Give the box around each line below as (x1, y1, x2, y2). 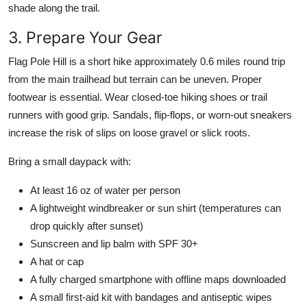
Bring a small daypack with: (8, 155, 131, 167)
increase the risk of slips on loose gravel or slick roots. (8, 126, 250, 138)
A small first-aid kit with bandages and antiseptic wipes (30, 291, 272, 303)
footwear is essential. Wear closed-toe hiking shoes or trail (8, 90, 267, 103)
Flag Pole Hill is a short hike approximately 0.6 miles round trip (8, 55, 285, 67)
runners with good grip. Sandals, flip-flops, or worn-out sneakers (8, 108, 292, 121)
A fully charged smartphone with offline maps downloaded (30, 273, 286, 285)
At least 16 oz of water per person (30, 184, 180, 196)
